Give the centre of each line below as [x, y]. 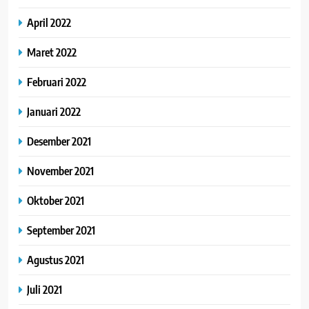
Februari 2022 [57, 81]
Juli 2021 [44, 289]
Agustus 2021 [56, 259]
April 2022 [49, 22]
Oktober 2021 [56, 200]
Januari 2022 [54, 111]
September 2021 [61, 230]
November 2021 [60, 170]
